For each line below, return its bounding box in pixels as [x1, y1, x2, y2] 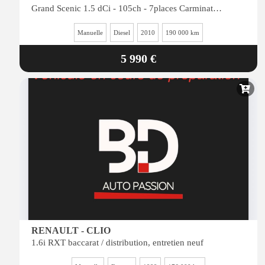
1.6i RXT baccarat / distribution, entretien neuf [31, 238, 203, 247]
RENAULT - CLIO [31, 225, 111, 235]
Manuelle [77, 29, 103, 36]
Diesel [114, 29, 130, 36]
